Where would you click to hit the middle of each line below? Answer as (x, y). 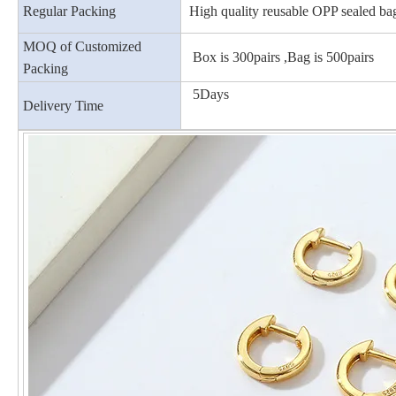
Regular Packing (69, 11)
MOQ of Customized (82, 46)
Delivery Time (63, 105)
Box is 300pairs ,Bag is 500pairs (283, 57)
